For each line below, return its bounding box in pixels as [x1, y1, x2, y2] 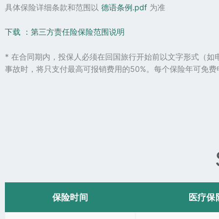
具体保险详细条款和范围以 [5, 2, 101, 12]
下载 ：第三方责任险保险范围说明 [5, 27, 125, 37]
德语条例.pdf [101, 2, 147, 12]
